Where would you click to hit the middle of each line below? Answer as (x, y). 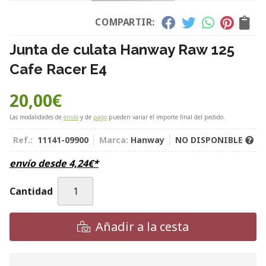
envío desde (39, 163)
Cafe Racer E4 (58, 69)
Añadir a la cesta (142, 227)
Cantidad (31, 191)
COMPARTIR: (125, 22)
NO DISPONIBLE (210, 140)
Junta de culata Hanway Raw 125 (122, 50)
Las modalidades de (37, 117)
